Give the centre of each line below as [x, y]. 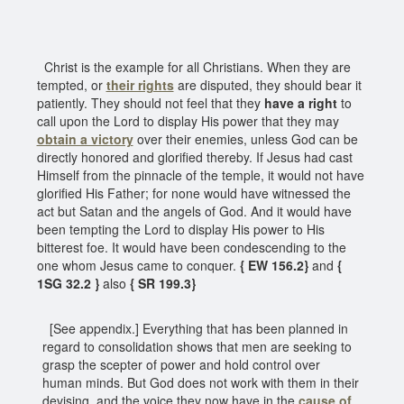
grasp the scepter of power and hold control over [181, 364]
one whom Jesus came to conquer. [136, 265]
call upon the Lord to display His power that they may [188, 120]
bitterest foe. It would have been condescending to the [191, 247]
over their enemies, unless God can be [245, 138]
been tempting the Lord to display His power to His [180, 229]
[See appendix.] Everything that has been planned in [195, 328]
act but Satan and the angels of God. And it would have [194, 211]
